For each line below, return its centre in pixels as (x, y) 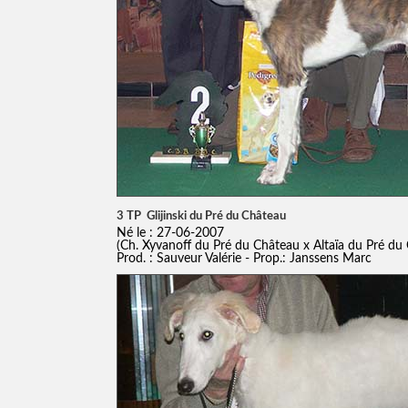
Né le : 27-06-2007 (175, 232)
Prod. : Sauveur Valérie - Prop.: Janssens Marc (244, 258)
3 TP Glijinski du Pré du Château (201, 215)
